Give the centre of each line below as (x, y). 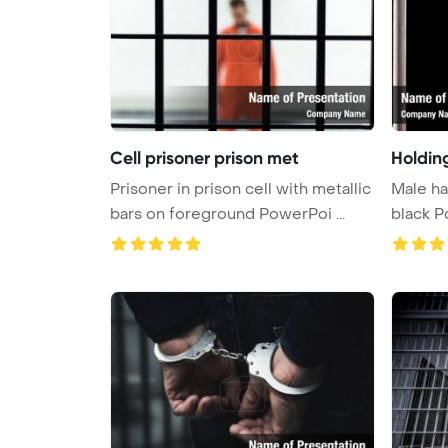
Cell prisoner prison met (204, 157)
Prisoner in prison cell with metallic (240, 188)
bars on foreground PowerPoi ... (227, 213)
